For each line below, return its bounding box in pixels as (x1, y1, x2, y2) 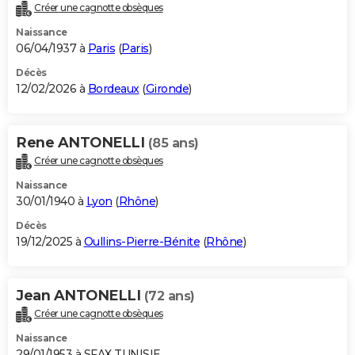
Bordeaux (87, 82, 139, 97)
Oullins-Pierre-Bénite (83, 235, 200, 250)
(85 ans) (147, 136, 199, 151)
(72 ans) (143, 288, 195, 304)
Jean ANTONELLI (16, 287, 144, 305)
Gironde (145, 82, 189, 97)
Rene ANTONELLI (16, 134, 148, 152)
